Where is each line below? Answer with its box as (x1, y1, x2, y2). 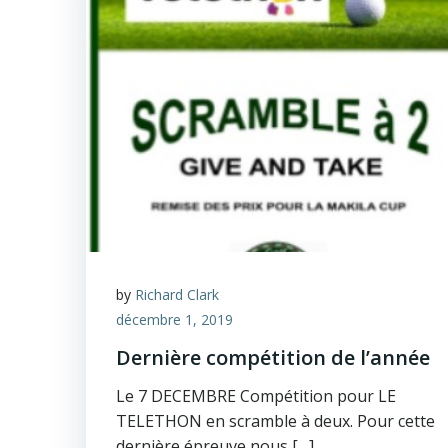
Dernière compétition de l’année (116, 344, 430, 371)
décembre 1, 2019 (116, 310, 233, 329)
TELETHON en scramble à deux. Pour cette (116, 410, 435, 432)
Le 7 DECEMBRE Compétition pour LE (116, 385, 396, 407)
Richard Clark (135, 285, 219, 304)
